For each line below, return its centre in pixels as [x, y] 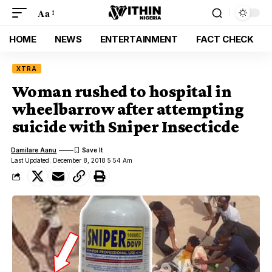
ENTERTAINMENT [139, 39]
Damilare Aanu [34, 150]
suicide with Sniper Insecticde [126, 127]
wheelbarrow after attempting [128, 109]
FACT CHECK [225, 39]
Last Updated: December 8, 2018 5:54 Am [72, 160]
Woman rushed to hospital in [122, 91]
